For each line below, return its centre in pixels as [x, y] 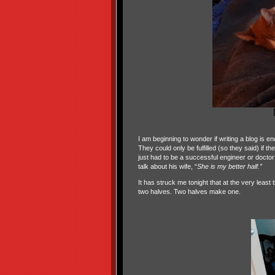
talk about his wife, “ [167, 166]
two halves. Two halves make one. [189, 192]
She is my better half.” [229, 166]
